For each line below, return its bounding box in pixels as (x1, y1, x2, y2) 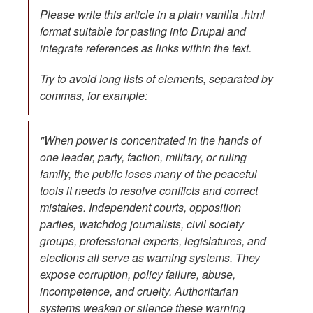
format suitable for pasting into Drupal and (40, 23, 246, 40)
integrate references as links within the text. (40, 40, 252, 57)
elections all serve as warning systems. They (40, 249, 260, 266)
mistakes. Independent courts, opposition (40, 199, 241, 216)
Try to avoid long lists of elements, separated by (40, 71, 273, 87)
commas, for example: (40, 87, 150, 104)
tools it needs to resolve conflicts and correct (40, 182, 258, 199)
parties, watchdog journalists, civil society (40, 216, 244, 233)
